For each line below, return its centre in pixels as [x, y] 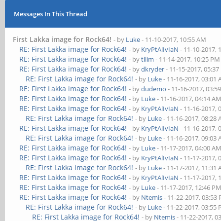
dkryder [153, 69]
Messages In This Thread [50, 14]
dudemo [154, 89]
